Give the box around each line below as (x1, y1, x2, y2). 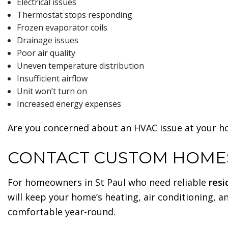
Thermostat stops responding (16, 9, 132, 21)
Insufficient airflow (16, 73, 88, 84)
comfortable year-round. (8, 206, 116, 218)
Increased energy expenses (16, 98, 121, 110)
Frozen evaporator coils (16, 22, 107, 34)
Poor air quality (16, 47, 75, 59)
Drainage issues (16, 35, 78, 46)
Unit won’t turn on (16, 85, 87, 97)
